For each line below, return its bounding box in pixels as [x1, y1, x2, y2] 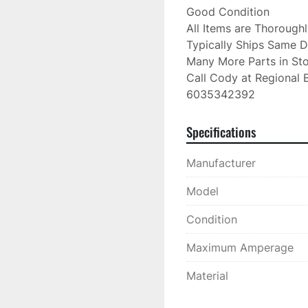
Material [186, 269, 228, 283]
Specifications [186, 122, 256, 141]
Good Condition [186, 5, 269, 19]
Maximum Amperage [186, 241, 294, 254]
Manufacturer [186, 156, 256, 170]
